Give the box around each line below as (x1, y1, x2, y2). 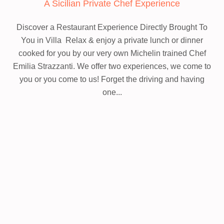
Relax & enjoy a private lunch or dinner (63, 36, 203, 44)
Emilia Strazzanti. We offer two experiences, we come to (13, 62, 211, 70)
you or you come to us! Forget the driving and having (19, 75, 204, 83)
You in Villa (21, 36, 63, 44)
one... (102, 88, 122, 96)
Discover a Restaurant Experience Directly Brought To (16, 23, 207, 31)
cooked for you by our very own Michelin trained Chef (18, 49, 206, 57)
